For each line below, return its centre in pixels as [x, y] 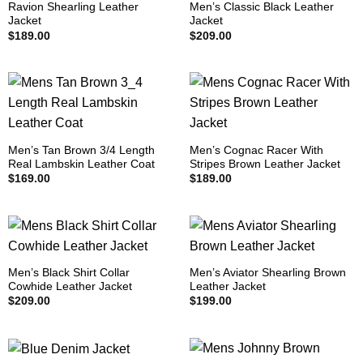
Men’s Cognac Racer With [256, 150]
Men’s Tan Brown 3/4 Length [81, 150]
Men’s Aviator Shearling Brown [267, 272]
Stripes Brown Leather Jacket [265, 164]
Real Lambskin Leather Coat [81, 164]
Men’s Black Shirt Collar [68, 272]
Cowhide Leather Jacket [70, 286]
